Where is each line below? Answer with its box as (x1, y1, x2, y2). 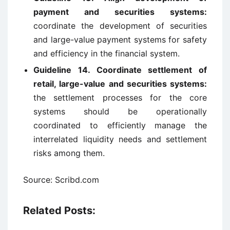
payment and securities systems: (33, 7, 207, 17)
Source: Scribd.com (23, 175, 99, 185)
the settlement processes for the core (33, 92, 207, 103)
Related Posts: (23, 204, 95, 217)
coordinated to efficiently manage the (33, 120, 207, 130)
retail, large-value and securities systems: (33, 79, 207, 89)
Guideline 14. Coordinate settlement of (33, 65, 207, 75)
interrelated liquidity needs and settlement (33, 134, 207, 144)
